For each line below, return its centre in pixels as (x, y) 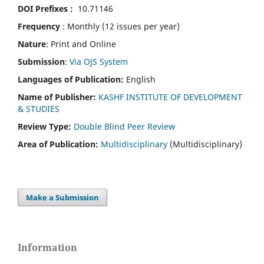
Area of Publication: (59, 144)
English (141, 79)
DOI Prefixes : (48, 8)
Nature (32, 44)
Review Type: (46, 126)
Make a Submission (63, 197)
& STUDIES (39, 108)
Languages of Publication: (72, 79)
